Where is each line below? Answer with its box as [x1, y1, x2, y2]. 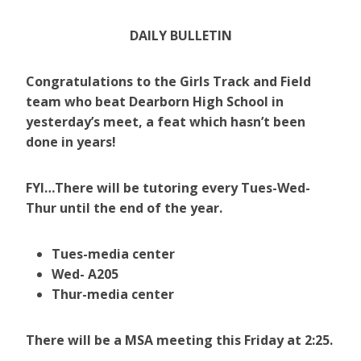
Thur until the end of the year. [26, 199, 222, 218]
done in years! [26, 133, 116, 151]
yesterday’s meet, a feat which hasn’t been [26, 113, 305, 131]
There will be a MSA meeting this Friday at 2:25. [26, 331, 333, 350]
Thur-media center [52, 285, 174, 304]
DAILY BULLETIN [129, 27, 232, 45]
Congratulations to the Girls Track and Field [26, 73, 311, 91]
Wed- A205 [52, 265, 118, 284]
